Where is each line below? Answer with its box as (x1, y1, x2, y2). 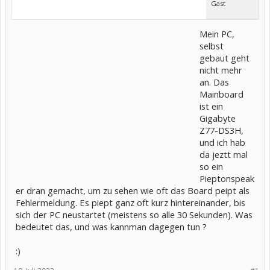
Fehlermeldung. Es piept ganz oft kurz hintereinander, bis (16, 196, 245, 209)
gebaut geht (199, 52, 250, 64)
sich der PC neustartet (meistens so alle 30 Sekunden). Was (16, 209, 253, 221)
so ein (199, 160, 223, 172)
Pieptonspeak (199, 172, 254, 184)
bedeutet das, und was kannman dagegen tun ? (16, 221, 207, 233)
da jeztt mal (199, 148, 248, 160)
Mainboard (199, 88, 243, 100)
